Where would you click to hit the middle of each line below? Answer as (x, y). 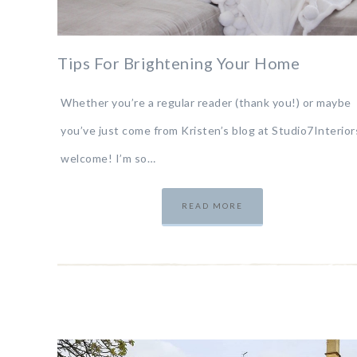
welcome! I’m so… (108, 158)
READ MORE (213, 206)
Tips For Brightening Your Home (178, 63)
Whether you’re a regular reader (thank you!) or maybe (206, 102)
